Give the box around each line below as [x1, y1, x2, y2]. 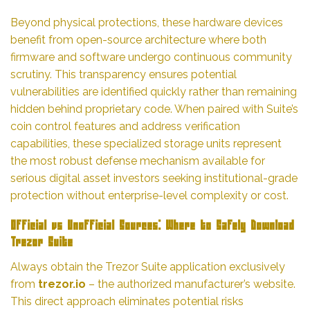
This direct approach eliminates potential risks [10, 294, 244, 308]
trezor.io [38, 277, 86, 291]
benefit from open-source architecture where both [10, 33, 266, 46]
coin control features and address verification [10, 119, 240, 133]
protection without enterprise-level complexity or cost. [10, 188, 289, 202]
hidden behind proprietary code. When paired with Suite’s [10, 102, 298, 116]
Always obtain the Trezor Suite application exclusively [10, 259, 285, 273]
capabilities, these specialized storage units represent [10, 136, 282, 150]
